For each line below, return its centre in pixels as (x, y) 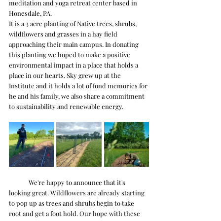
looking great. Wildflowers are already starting (77, 192)
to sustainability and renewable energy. (67, 106)
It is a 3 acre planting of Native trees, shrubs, (74, 23)
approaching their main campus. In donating (74, 44)
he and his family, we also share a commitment (77, 96)
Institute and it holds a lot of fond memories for (79, 85)
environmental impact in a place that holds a (74, 65)
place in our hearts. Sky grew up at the (66, 75)
